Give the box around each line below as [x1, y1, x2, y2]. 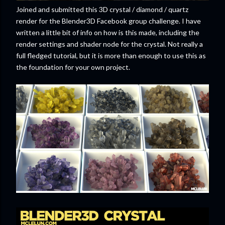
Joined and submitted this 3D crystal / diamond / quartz [16, 5, 188, 14]
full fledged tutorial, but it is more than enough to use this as [16, 51, 206, 60]
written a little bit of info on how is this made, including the [16, 28, 199, 37]
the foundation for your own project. [16, 62, 130, 71]
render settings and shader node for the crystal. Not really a [16, 39, 203, 48]
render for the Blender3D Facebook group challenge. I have [16, 16, 201, 25]
